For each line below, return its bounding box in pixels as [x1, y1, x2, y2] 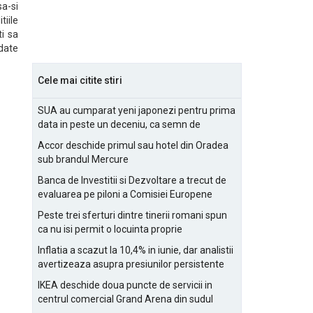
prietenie [38, 133, 77, 144]
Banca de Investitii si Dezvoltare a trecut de [38, 175, 226, 186]
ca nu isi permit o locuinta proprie [38, 224, 182, 235]
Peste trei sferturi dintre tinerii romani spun [38, 210, 227, 221]
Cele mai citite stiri [38, 75, 122, 86]
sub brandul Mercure [38, 154, 129, 165]
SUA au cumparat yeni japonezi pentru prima [38, 105, 235, 116]
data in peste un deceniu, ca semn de [38, 119, 201, 130]
